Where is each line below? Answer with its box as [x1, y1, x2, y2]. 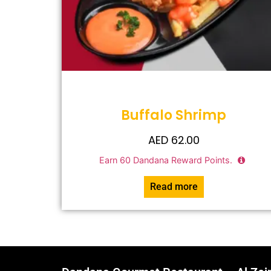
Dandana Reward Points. [131, 155, 235, 165]
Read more [149, 181, 198, 192]
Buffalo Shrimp [121, 106, 226, 125]
